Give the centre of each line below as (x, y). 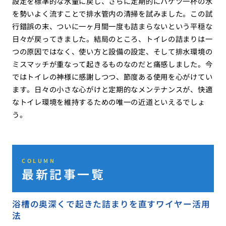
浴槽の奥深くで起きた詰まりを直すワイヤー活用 (111, 204)
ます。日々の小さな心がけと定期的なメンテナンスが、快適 (112, 89)
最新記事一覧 (64, 174)
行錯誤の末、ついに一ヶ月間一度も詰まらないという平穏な (112, 26)
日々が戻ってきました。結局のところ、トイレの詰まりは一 (112, 39)
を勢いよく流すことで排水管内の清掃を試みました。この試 (112, 14)
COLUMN (39, 160)
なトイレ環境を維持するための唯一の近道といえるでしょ (108, 102)
